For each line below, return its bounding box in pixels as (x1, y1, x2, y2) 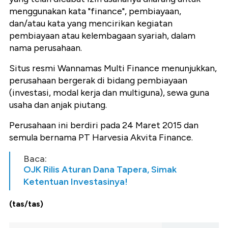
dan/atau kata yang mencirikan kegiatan (9, 17, 173, 29)
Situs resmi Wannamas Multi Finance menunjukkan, (9, 62, 217, 74)
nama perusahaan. (9, 42, 82, 53)
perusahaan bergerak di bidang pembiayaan (9, 74, 187, 86)
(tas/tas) (9, 198, 43, 209)
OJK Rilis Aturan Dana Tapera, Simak (23, 163, 177, 175)
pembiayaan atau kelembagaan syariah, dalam (9, 30, 195, 41)
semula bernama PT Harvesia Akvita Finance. (9, 131, 193, 143)
